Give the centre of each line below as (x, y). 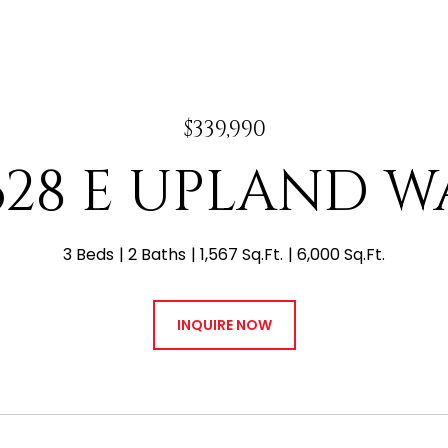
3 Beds (88, 254)
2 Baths (157, 254)
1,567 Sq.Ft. (241, 254)
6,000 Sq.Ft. (341, 254)
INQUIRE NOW (224, 325)
